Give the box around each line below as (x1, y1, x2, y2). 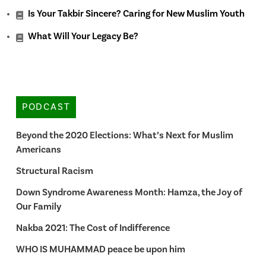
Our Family (15, 200, 61, 213)
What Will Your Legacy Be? (27, 30, 138, 43)
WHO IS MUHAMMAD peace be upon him (15, 243, 185, 255)
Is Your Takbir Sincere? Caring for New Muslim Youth (27, 8, 245, 20)
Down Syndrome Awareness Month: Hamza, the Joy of (15, 186, 242, 198)
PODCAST (21, 101, 71, 113)
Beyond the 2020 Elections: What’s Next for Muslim (15, 129, 233, 141)
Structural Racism (15, 164, 93, 177)
